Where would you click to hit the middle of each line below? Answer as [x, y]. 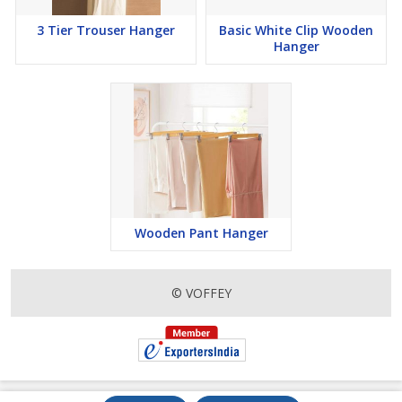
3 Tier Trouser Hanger [106, 30]
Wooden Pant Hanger [201, 233]
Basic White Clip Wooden [237, 30]
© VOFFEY [201, 293]
